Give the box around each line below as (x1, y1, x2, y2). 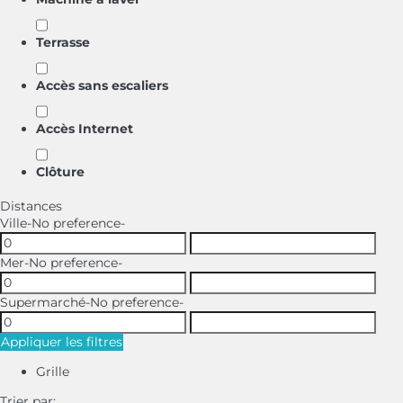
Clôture (36, 164, 85, 180)
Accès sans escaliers (36, 77, 168, 94)
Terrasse (36, 34, 90, 50)
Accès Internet (36, 121, 133, 137)
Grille (36, 363, 69, 380)
